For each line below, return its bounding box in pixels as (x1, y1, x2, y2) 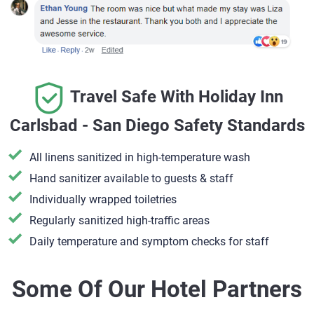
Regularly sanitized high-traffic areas (29, 213, 210, 227)
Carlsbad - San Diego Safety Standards (9, 115, 305, 135)
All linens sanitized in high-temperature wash (29, 150, 250, 164)
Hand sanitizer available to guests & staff (29, 171, 233, 185)
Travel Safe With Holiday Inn (69, 87, 283, 107)
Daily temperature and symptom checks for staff (29, 234, 269, 248)
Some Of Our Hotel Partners (12, 275, 302, 303)
